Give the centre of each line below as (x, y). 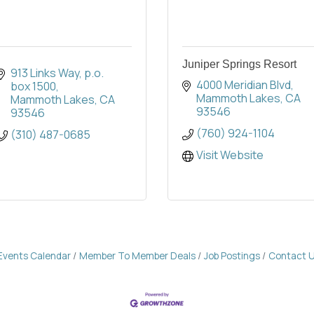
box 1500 (33, 87)
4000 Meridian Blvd (244, 85)
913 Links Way (45, 73)
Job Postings (232, 256)
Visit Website (230, 155)
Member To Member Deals (137, 256)
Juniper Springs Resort (239, 64)
